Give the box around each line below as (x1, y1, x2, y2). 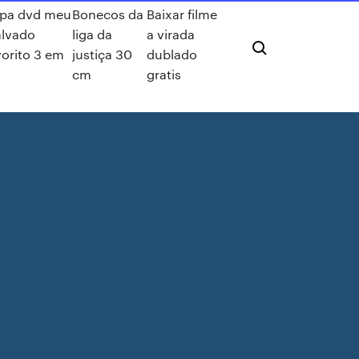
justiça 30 (71, 46, 132, 63)
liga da (71, 26, 112, 42)
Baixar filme (147, 6, 218, 22)
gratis (147, 66, 182, 83)
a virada (147, 26, 196, 42)
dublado (147, 46, 198, 63)
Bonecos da (71, 6, 143, 22)
